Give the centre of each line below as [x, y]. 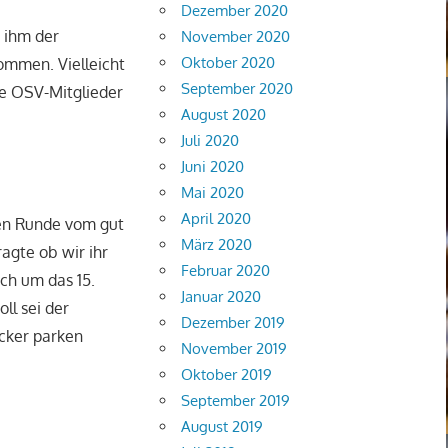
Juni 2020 [213, 166]
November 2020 [236, 36]
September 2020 [237, 88]
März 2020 [217, 244]
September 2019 [236, 400]
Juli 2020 [210, 140]
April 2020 [216, 218]
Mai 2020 [213, 192]
